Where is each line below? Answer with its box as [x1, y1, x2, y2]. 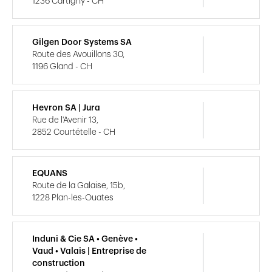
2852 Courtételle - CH [32, 127, 115, 137]
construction [32, 259, 85, 268]
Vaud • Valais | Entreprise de [32, 246, 146, 256]
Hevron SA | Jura [32, 103, 100, 112]
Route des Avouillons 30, [32, 50, 124, 59]
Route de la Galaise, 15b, [32, 181, 125, 190]
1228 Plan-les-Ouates [32, 193, 114, 202]
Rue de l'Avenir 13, [32, 115, 98, 124]
